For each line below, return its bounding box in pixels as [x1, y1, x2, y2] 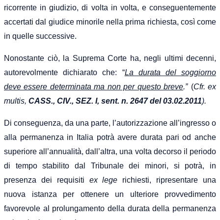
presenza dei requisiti [4, 175, 89, 184]
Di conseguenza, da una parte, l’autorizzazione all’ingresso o [4, 118, 216, 127]
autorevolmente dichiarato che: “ [4, 68, 125, 77]
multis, [4, 96, 28, 105]
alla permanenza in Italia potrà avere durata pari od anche [4, 133, 216, 141]
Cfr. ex [193, 82, 217, 91]
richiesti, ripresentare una [122, 175, 217, 184]
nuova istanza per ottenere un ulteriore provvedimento [4, 190, 216, 198]
